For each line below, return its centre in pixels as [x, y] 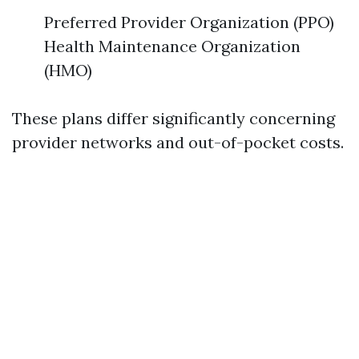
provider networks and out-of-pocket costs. [178, 142]
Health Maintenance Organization [172, 46]
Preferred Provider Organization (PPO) [189, 22]
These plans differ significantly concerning [173, 118]
